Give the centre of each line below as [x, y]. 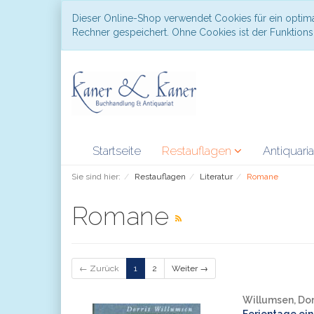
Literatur [216, 177]
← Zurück [99, 268]
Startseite [117, 151]
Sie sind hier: [96, 177]
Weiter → [190, 268]
